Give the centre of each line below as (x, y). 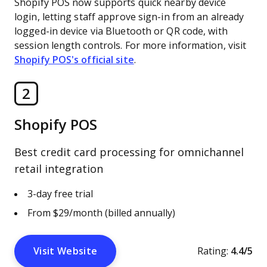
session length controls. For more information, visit (131, 46)
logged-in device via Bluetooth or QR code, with (121, 31)
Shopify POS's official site (74, 60)
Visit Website (66, 251)
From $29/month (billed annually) (101, 213)
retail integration (59, 169)
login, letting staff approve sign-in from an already (129, 17)
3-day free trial (60, 194)
